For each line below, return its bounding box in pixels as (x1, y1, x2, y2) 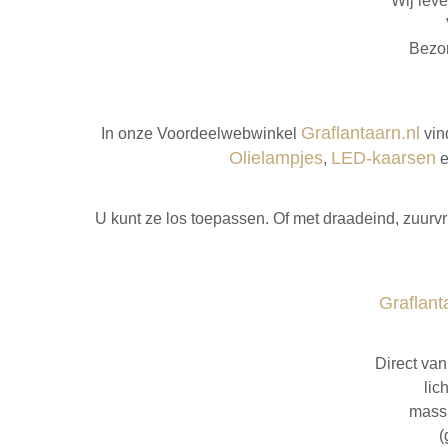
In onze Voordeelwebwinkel (100, 124, 301, 142)
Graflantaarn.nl (300, 122, 420, 143)
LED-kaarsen (331, 147, 436, 168)
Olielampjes (229, 147, 323, 168)
